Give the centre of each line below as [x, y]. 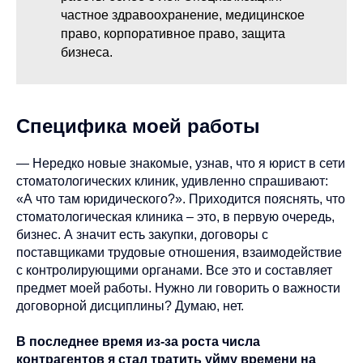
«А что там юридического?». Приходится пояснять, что [181, 199]
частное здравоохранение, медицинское [183, 15]
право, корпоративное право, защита [173, 33]
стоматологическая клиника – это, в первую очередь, [175, 216]
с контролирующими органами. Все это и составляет [174, 270]
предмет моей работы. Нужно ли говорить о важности [178, 288]
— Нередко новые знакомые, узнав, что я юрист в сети [181, 163]
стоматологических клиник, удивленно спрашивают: [172, 181]
